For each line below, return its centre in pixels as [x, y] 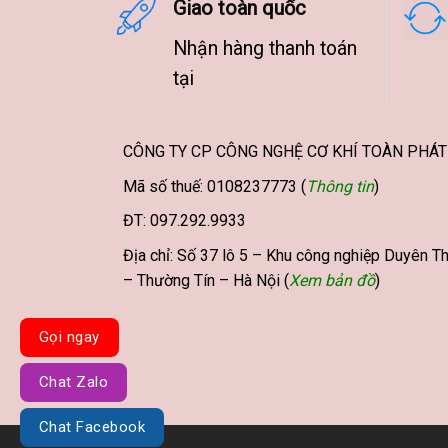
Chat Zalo [74, 382]
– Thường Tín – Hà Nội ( [205, 280]
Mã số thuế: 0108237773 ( [214, 186]
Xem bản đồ [331, 280]
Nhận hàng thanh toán [265, 48]
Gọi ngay [69, 337]
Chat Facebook [92, 427]
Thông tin [339, 186]
